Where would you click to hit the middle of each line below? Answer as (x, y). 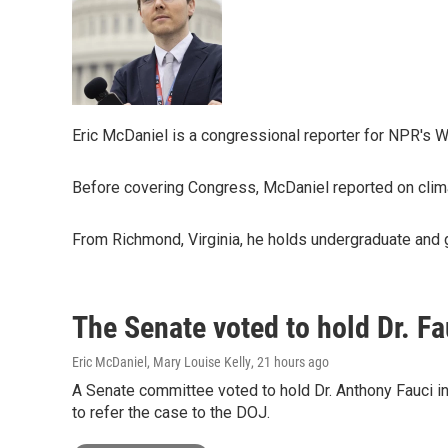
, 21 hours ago (290, 362)
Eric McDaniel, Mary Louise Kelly (161, 362)
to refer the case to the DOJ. (171, 412)
